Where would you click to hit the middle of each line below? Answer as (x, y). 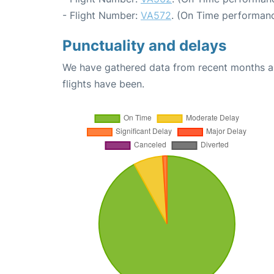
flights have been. (103, 83)
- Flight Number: (102, 15)
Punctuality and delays (144, 45)
